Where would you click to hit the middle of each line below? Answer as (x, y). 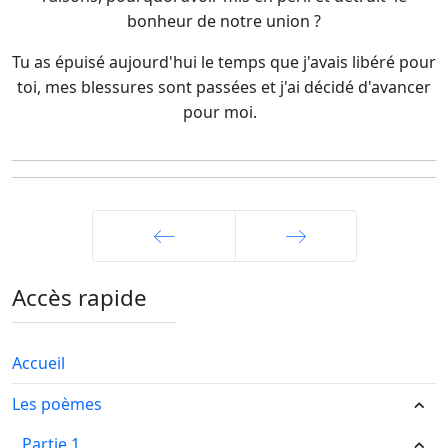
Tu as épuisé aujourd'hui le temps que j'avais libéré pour (224, 62)
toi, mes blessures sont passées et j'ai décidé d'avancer (224, 87)
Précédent (163, 285)
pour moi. (224, 112)
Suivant (295, 285)
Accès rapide (79, 297)
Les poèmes (57, 404)
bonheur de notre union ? (224, 21)
